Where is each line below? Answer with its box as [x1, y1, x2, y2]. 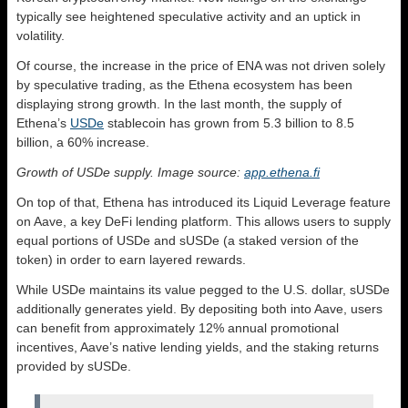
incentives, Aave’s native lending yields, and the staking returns [16, 340, 379, 355]
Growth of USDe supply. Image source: [16, 165, 244, 180]
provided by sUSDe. [16, 359, 131, 374]
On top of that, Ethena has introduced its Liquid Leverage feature [16, 195, 391, 210]
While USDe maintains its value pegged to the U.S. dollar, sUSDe [16, 282, 390, 298]
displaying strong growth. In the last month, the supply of [16, 97, 342, 112]
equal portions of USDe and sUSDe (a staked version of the [16, 233, 359, 249]
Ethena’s [16, 116, 70, 131]
